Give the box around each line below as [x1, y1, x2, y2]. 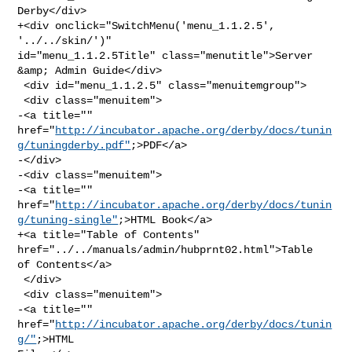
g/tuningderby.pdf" [17, 138, 131, 152]
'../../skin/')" [17, 34, 119, 47]
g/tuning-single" [17, 213, 119, 226]
